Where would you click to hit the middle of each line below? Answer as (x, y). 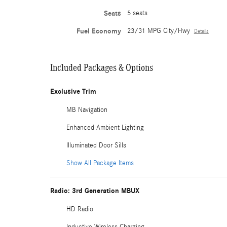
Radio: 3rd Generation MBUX (95, 191)
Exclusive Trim (73, 91)
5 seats (137, 13)
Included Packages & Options (102, 67)
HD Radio (80, 209)
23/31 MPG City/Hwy (158, 31)
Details (201, 31)
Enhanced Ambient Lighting (105, 127)
